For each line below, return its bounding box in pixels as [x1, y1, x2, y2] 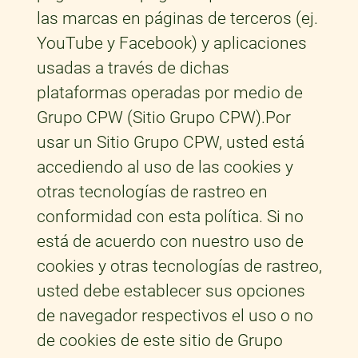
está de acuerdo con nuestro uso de [36, 232, 304, 252]
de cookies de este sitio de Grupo [36, 331, 283, 351]
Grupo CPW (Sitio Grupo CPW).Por [36, 108, 291, 128]
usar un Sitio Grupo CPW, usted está [36, 133, 304, 153]
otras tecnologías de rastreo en [36, 182, 268, 202]
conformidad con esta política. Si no [36, 207, 304, 227]
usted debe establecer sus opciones [36, 281, 305, 301]
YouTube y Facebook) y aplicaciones [36, 34, 307, 54]
